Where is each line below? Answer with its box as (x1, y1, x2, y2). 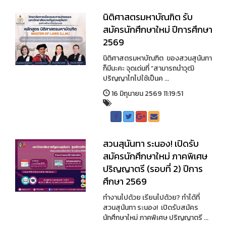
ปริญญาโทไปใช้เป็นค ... (102, 73, 169, 84)
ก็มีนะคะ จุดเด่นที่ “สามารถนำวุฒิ (102, 63, 194, 74)
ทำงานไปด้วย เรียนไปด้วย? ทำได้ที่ (102, 192, 200, 203)
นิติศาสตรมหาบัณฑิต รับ (102, 10, 193, 24)
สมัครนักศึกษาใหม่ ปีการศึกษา (102, 23, 212, 36)
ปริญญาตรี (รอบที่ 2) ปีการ (102, 162, 203, 176)
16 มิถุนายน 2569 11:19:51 (109, 88, 183, 99)
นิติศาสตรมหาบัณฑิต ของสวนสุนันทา (102, 53, 212, 64)
